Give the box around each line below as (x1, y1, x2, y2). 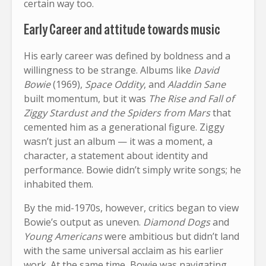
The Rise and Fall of (148, 91, 234, 105)
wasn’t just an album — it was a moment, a (24, 134, 213, 148)
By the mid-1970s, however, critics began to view (24, 201, 239, 214)
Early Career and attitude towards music (24, 20, 220, 39)
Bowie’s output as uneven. (24, 215, 143, 229)
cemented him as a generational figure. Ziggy (24, 120, 224, 134)
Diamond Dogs (143, 215, 210, 229)
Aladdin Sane (167, 77, 226, 91)
